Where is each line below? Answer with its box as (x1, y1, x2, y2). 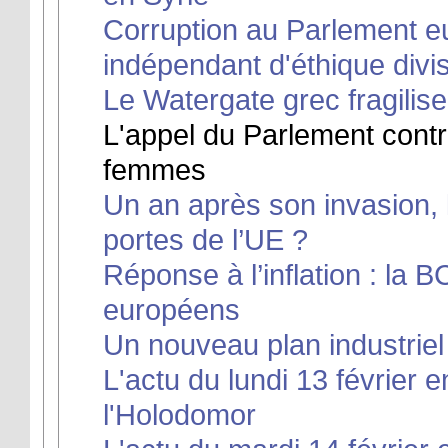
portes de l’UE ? (102, 223, 308, 256)
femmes (102, 153, 206, 186)
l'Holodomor (102, 398, 256, 431)
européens (102, 293, 240, 326)
